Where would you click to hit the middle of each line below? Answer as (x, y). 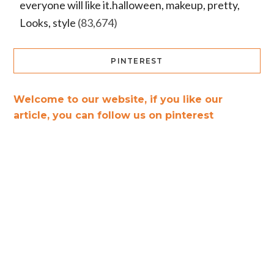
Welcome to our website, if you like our (118, 99)
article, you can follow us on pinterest (113, 115)
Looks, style (47, 22)
